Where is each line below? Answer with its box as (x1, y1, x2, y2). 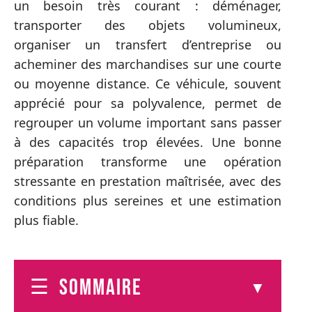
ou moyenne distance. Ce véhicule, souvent (14, 75, 281, 92)
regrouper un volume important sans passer (14, 114, 281, 131)
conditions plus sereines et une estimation (14, 192, 281, 209)
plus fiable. (14, 212, 79, 228)
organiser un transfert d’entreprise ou (14, 36, 281, 53)
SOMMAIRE (59, 274, 142, 302)
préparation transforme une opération (14, 153, 281, 170)
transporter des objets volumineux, (14, 17, 281, 33)
